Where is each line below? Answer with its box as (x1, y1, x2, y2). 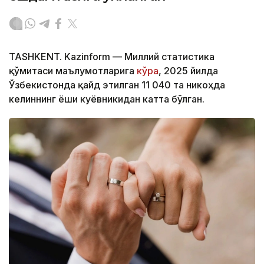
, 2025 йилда (159, 65, 218, 77)
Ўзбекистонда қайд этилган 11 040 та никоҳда (9, 79, 225, 91)
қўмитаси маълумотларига (9, 65, 137, 77)
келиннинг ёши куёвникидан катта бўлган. (9, 93, 204, 105)
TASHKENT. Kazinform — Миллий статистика (9, 51, 214, 63)
